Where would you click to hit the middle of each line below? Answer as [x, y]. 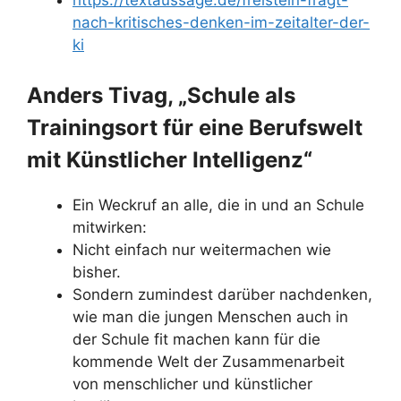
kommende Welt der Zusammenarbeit [209, 361]
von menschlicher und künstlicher [192, 384]
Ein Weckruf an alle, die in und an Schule [218, 205]
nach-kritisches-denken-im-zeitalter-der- [221, 22]
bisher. [97, 272]
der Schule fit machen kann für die [196, 339]
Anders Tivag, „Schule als [161, 95]
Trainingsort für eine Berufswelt [195, 127]
